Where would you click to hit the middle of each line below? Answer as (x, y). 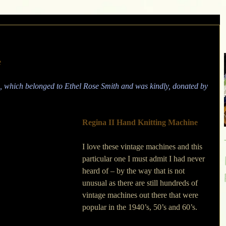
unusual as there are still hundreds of (141, 183)
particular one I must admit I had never (145, 159)
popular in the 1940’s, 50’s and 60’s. (141, 207)
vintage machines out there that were (141, 195)
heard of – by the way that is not (134, 171)
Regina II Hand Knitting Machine (140, 122)
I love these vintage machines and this (143, 147)
